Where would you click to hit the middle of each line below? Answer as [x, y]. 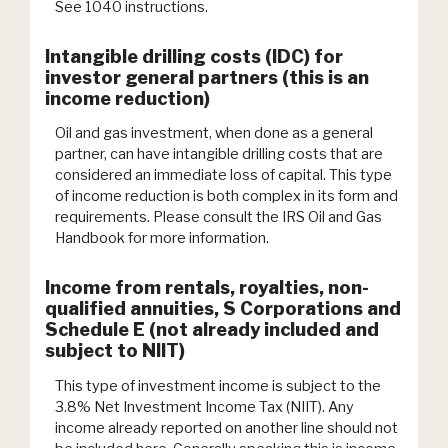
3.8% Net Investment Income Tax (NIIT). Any [204, 406]
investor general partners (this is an [207, 77]
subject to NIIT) [115, 351]
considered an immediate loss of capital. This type [223, 175]
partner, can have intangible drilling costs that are [219, 154]
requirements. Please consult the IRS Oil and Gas [218, 217]
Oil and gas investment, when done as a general [214, 133]
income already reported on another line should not [226, 427]
